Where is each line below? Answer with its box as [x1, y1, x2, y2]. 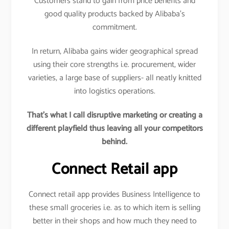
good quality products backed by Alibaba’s [44, 7, 185, 21]
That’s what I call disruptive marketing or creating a [27, 108, 202, 122]
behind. [102, 134, 127, 149]
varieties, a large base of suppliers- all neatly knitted [28, 71, 201, 85]
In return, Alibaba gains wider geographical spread [31, 44, 198, 58]
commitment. [92, 20, 137, 35]
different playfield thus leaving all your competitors [26, 121, 203, 135]
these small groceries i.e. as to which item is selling [29, 201, 200, 215]
